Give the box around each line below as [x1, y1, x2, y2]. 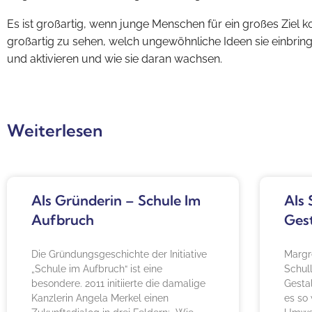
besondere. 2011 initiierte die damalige [31, 277, 205, 289]
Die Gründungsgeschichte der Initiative [31, 248, 207, 260]
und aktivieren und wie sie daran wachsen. [7, 52, 222, 65]
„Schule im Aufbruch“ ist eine [31, 263, 162, 274]
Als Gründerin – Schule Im [31, 191, 201, 209]
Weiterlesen [7, 119, 102, 141]
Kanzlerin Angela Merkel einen [31, 292, 169, 304]
